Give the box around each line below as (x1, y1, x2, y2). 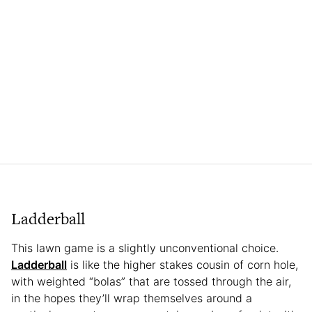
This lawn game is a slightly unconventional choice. (11, 241, 279, 256)
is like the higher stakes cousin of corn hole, (67, 258, 298, 272)
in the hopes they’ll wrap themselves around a (11, 291, 252, 306)
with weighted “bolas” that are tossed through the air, (11, 274, 291, 289)
